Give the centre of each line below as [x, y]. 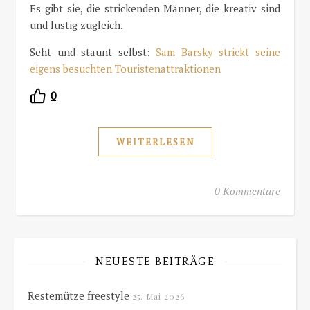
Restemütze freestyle [79, 295]
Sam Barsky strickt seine [218, 52]
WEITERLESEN [155, 142]
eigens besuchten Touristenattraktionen [125, 69]
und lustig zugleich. [76, 25]
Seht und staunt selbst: [93, 52]
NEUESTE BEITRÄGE [155, 261]
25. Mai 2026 [158, 296]
